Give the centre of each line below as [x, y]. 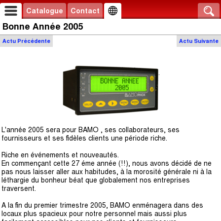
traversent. [19, 188]
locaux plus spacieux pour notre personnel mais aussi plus [94, 214]
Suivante [205, 41]
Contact [85, 11]
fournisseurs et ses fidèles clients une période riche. [84, 138]
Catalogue [45, 11]
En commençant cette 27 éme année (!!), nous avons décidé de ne [107, 163]
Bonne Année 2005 [43, 27]
